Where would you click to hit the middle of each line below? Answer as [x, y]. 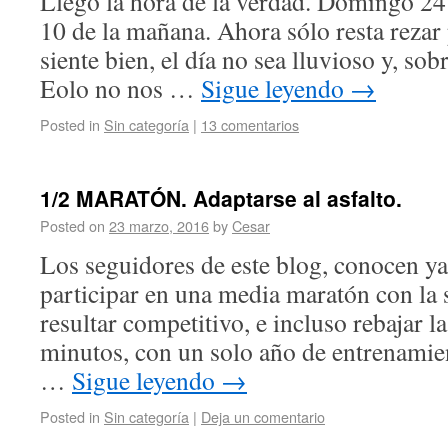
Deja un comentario [263, 416]
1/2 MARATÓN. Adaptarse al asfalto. [221, 198]
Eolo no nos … [120, 88]
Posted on [74, 225]
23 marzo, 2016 [159, 225]
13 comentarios [250, 124]
